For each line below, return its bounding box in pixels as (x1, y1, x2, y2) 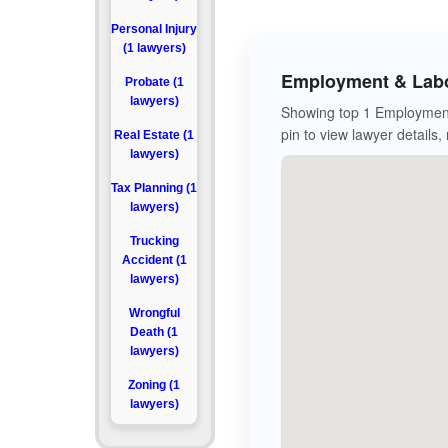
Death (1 (130, 325, 179, 339)
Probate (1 (124, 75, 184, 89)
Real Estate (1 (114, 128, 195, 142)
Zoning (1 (128, 378, 181, 392)
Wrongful (128, 306, 180, 320)
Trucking (129, 234, 179, 248)
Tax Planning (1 (111, 181, 198, 195)
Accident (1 (121, 253, 187, 267)
